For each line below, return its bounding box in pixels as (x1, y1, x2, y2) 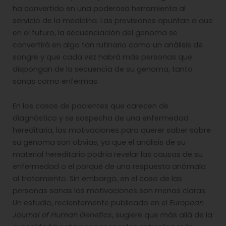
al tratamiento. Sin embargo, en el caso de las (13, 174, 182, 184)
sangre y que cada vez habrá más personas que (13, 51, 192, 62)
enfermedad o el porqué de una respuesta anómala (13, 161, 206, 172)
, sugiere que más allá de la (112, 210, 212, 220)
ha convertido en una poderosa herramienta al (13, 3, 186, 14)
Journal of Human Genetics (13, 210, 112, 220)
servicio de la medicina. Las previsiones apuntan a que (13, 15, 213, 26)
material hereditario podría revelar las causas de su (13, 149, 203, 160)
